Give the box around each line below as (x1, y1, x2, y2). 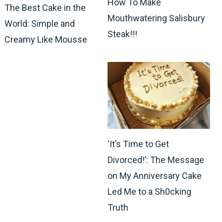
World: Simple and (4, 18, 75, 29)
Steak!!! (107, 29, 137, 40)
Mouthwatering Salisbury (107, 13, 205, 24)
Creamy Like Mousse (4, 34, 87, 45)
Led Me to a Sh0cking (107, 186, 191, 197)
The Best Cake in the (4, 2, 86, 13)
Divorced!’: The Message (107, 155, 204, 166)
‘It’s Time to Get (107, 139, 169, 150)
